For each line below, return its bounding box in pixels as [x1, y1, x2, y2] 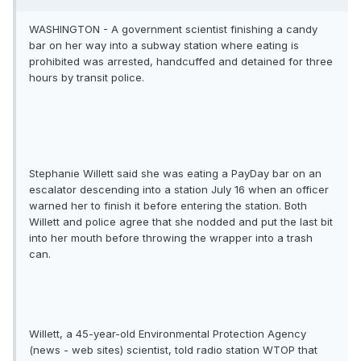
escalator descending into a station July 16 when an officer [29, 183, 329, 197]
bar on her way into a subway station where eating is [29, 39, 299, 52]
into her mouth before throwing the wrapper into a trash [29, 231, 313, 245]
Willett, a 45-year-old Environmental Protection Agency [29, 327, 306, 341]
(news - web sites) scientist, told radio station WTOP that [29, 343, 317, 357]
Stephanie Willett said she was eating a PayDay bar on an [29, 167, 322, 180]
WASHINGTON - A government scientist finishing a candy [29, 23, 317, 36]
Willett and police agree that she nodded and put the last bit [29, 215, 333, 229]
